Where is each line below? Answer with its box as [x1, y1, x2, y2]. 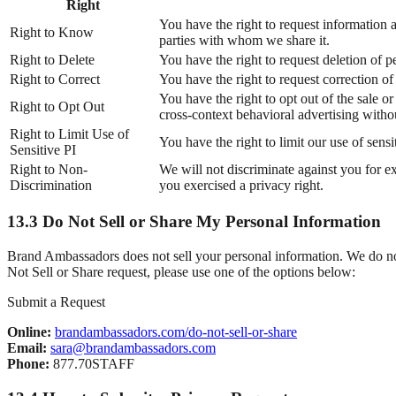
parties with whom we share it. [159, 32, 330, 48]
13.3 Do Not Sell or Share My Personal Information [7, 212, 381, 232]
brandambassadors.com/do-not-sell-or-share [55, 324, 297, 340]
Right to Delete [10, 51, 95, 67]
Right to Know [10, 24, 94, 40]
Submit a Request [7, 294, 105, 310]
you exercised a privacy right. [159, 177, 324, 193]
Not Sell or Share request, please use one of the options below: [7, 264, 355, 280]
